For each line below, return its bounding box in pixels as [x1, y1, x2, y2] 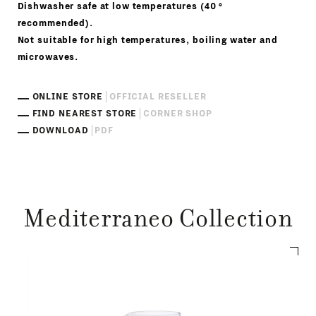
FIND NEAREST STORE [32, 109, 138, 119]
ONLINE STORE [32, 92, 104, 102]
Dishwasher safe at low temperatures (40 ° [17, 1, 224, 12]
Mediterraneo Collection [23, 209, 293, 234]
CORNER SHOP [143, 109, 212, 119]
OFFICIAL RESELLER [109, 92, 207, 102]
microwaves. [17, 52, 79, 63]
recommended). [17, 18, 93, 29]
